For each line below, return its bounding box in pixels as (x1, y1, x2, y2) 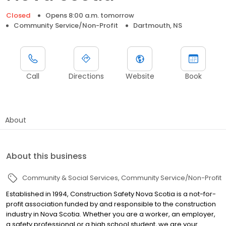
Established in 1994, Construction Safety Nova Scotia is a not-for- (6, 189, 216, 199)
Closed (6, 10, 30, 20)
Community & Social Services (22, 173, 118, 183)
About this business (6, 150, 87, 162)
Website (125, 71, 154, 81)
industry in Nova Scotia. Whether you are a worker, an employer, (6, 209, 215, 219)
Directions (69, 71, 104, 81)
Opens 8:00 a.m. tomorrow (45, 10, 134, 20)
